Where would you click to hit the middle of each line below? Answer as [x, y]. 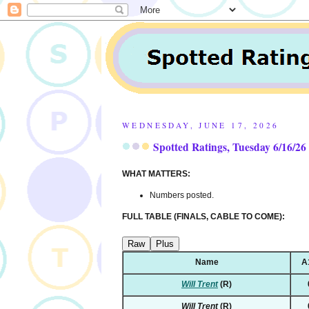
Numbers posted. [182, 196]
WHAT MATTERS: [156, 174]
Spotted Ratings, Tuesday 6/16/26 [230, 147]
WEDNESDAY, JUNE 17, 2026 [201, 125]
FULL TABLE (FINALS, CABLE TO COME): [203, 217]
